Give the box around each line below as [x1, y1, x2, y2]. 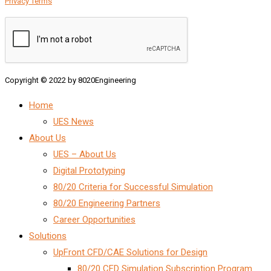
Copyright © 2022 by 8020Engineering [5, 75, 136, 85]
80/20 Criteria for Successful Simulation [53, 181, 213, 192]
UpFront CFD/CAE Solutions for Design [53, 246, 207, 258]
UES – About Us [53, 148, 116, 160]
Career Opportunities [53, 214, 135, 225]
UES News [53, 116, 94, 127]
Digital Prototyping [53, 165, 125, 176]
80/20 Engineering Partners [53, 197, 160, 209]
